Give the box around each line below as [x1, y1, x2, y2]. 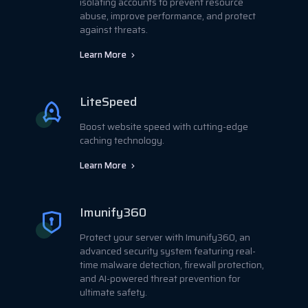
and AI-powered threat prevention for [80, 271, 241, 286]
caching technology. [80, 133, 164, 148]
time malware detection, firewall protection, [80, 257, 264, 272]
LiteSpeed [80, 91, 137, 111]
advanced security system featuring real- [80, 243, 256, 258]
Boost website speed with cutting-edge [80, 119, 248, 134]
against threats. [80, 22, 148, 37]
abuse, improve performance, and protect [80, 8, 256, 23]
